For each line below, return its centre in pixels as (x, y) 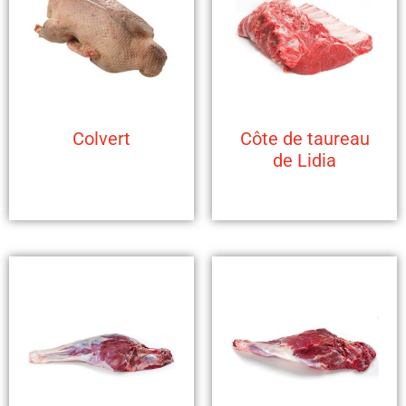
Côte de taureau (304, 139)
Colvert (101, 139)
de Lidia (304, 160)
